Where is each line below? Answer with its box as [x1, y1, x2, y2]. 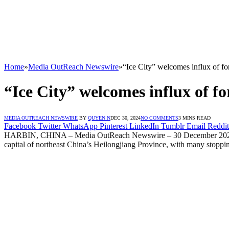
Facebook [4, 121, 36, 130]
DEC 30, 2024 [110, 114, 141, 121]
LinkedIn [129, 121, 159, 130]
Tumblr [161, 121, 185, 130]
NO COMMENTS [141, 114, 178, 121]
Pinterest [100, 121, 127, 130]
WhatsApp [63, 121, 98, 130]
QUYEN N [88, 114, 110, 121]
